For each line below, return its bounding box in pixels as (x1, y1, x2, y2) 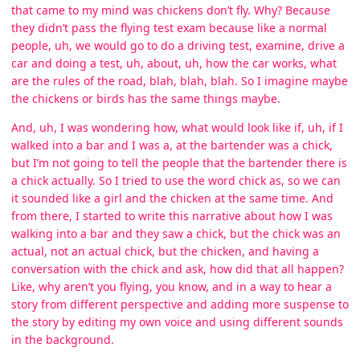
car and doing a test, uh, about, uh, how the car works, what (11, 55, 337, 71)
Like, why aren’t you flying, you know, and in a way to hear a (11, 278, 332, 294)
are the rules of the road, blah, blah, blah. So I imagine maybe (11, 72, 348, 88)
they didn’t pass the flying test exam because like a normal (11, 19, 327, 35)
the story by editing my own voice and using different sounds (11, 313, 343, 329)
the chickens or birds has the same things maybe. (11, 90, 280, 106)
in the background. (11, 331, 114, 347)
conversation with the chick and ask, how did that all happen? (11, 260, 344, 276)
